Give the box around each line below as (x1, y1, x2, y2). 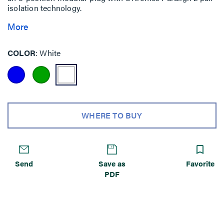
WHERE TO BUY (81, 109, 142, 121)
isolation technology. (7, 2, 82, 13)
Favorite (185, 157, 215, 168)
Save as (98, 157, 125, 168)
